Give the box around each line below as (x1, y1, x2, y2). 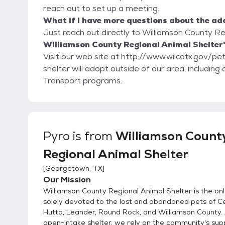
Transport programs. (43, 75, 122, 86)
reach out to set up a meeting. (43, 3, 159, 14)
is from (70, 128, 116, 144)
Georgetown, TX (45, 164, 102, 173)
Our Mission (43, 174, 91, 185)
